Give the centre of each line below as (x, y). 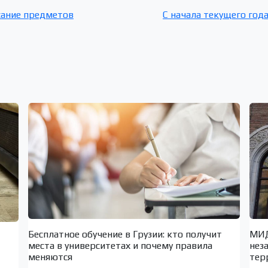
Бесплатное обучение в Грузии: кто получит (125, 234)
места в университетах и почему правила (120, 245)
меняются (50, 257)
